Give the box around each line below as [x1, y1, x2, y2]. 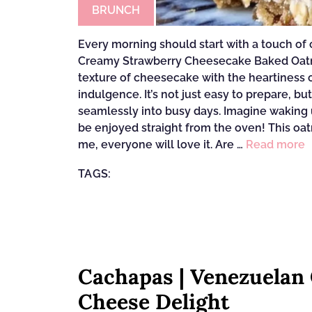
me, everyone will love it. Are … [78, 138, 246, 151]
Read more [246, 138, 305, 151]
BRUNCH [92, 3, 140, 17]
